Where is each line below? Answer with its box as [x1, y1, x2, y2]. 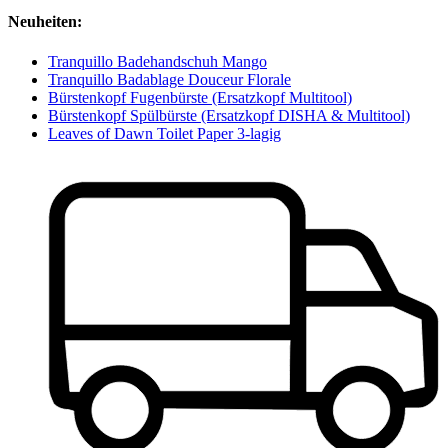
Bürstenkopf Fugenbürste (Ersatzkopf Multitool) [48, 88, 352, 106]
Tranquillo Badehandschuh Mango [48, 52, 267, 70]
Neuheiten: [8, 13, 82, 31]
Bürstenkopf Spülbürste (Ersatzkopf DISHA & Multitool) [48, 106, 410, 124]
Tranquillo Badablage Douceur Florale [48, 70, 291, 88]
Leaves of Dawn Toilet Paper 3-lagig [48, 124, 281, 142]
